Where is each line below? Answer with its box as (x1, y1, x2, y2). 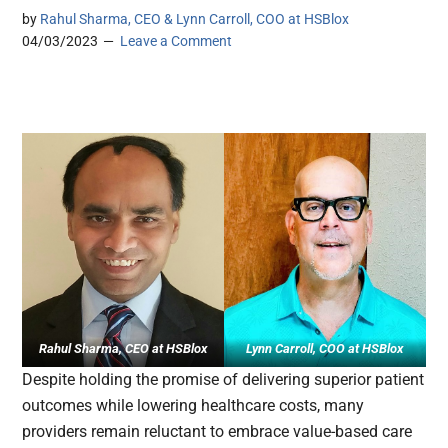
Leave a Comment (120, 33, 233, 50)
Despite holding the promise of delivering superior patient (22, 369, 425, 389)
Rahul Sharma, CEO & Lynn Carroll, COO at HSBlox (40, 11, 350, 28)
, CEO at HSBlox (119, 340, 208, 356)
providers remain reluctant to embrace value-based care (22, 421, 413, 441)
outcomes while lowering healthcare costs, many (22, 395, 365, 415)
